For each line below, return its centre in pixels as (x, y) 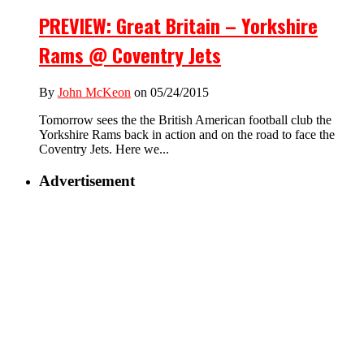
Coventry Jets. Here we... (104, 149)
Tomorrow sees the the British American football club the (185, 120)
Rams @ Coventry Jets (130, 55)
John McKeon (94, 93)
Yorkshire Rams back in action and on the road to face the (187, 135)
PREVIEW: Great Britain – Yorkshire (178, 26)
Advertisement (87, 180)
